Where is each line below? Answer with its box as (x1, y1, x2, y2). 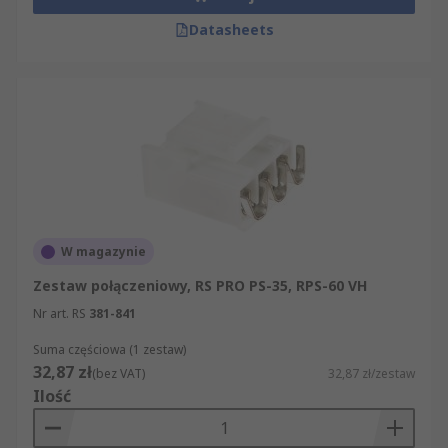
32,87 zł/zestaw (328, 365, 415, 382)
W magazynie (61, 243, 146, 260)
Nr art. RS (33, 305, 86, 322)
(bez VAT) (92, 365, 145, 382)
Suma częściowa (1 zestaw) (33, 341, 186, 358)
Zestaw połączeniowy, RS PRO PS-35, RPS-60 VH (33, 276, 367, 295)
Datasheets (188, 20, 274, 39)
